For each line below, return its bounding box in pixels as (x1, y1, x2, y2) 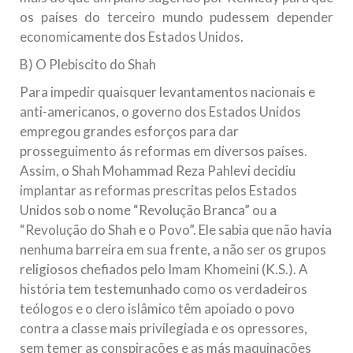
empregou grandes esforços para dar (20, 123, 239, 140)
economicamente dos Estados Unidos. (20, 28, 243, 46)
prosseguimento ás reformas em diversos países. (20, 143, 307, 160)
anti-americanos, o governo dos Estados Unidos (20, 103, 301, 121)
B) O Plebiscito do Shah (20, 56, 156, 73)
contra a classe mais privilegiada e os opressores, (20, 320, 307, 337)
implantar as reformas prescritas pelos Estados (20, 182, 297, 199)
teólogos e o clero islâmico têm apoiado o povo (20, 300, 295, 318)
